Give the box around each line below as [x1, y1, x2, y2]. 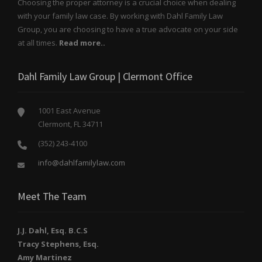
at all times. [18, 37, 59, 49]
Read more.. [59, 37, 105, 49]
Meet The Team [18, 189, 87, 204]
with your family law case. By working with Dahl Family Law [18, 11, 223, 22]
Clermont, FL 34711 [38, 119, 103, 130]
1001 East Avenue [38, 105, 101, 116]
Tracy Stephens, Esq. [18, 239, 99, 250]
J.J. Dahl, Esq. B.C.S [18, 225, 88, 236]
